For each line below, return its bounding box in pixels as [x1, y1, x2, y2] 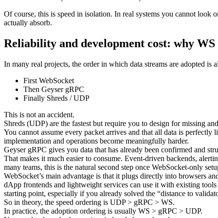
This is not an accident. [4, 110, 74, 119]
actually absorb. [4, 18, 52, 27]
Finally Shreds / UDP [23, 94, 90, 103]
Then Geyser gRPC [23, 85, 84, 94]
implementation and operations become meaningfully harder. [4, 137, 189, 145]
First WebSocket [23, 76, 74, 85]
